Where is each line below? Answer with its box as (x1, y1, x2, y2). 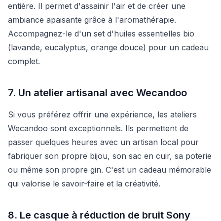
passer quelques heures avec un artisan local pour (8, 137, 199, 147)
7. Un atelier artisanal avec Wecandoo (8, 86, 187, 99)
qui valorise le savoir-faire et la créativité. (8, 178, 160, 188)
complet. (8, 56, 40, 66)
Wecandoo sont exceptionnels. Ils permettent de (8, 123, 188, 133)
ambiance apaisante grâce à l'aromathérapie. (8, 14, 176, 25)
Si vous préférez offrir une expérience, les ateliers (8, 109, 197, 119)
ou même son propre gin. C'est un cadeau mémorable (8, 164, 211, 175)
